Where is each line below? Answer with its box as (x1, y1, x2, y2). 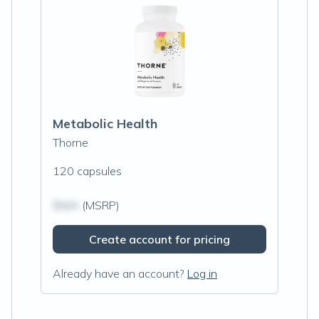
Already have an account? (53, 266, 184, 281)
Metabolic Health (53, 115, 157, 132)
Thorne (53, 135, 88, 150)
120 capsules (53, 164, 122, 178)
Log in (187, 266, 217, 281)
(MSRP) (79, 198, 120, 212)
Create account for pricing (89, 232, 230, 246)
